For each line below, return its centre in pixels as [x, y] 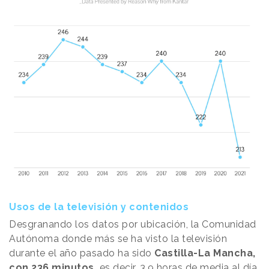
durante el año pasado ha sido [82, 253]
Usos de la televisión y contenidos [99, 207]
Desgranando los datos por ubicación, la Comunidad [133, 224]
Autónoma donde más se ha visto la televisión [118, 238]
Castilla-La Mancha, [205, 253]
